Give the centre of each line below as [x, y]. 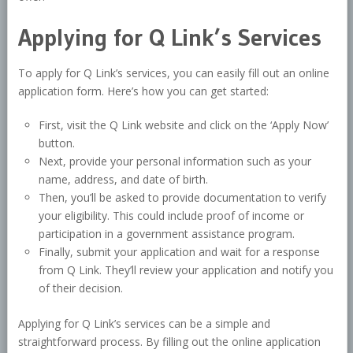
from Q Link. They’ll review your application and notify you [186, 270]
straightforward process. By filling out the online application [169, 342]
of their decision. [81, 288]
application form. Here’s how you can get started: [143, 91]
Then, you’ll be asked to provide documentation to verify [183, 198]
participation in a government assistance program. [167, 234]
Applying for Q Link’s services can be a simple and [144, 324]
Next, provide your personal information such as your [175, 162]
